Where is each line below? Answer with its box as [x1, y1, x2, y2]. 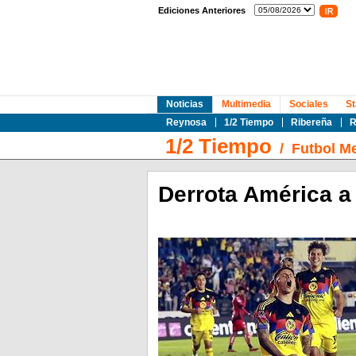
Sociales [288, 99, 328, 110]
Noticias [165, 99, 203, 110]
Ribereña [290, 117, 332, 128]
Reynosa [165, 117, 207, 128]
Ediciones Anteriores [157, 6, 246, 15]
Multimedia [221, 99, 271, 110]
